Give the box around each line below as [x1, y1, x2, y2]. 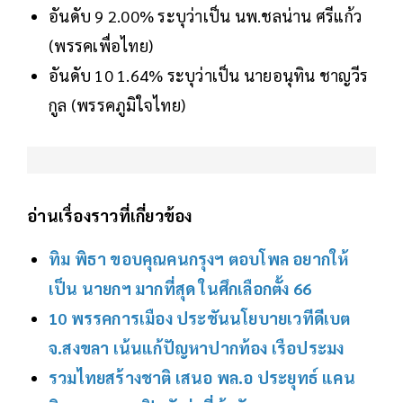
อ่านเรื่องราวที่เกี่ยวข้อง [27, 205, 193, 227]
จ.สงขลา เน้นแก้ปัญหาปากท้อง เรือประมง [49, 337, 345, 359]
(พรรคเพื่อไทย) [49, 35, 157, 57]
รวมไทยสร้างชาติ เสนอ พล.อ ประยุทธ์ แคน [49, 367, 355, 389]
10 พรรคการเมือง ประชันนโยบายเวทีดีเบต [49, 308, 351, 329]
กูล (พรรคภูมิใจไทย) [49, 94, 185, 116]
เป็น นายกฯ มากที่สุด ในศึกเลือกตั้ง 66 [49, 278, 311, 300]
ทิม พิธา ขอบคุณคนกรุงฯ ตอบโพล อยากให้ [49, 248, 349, 270]
